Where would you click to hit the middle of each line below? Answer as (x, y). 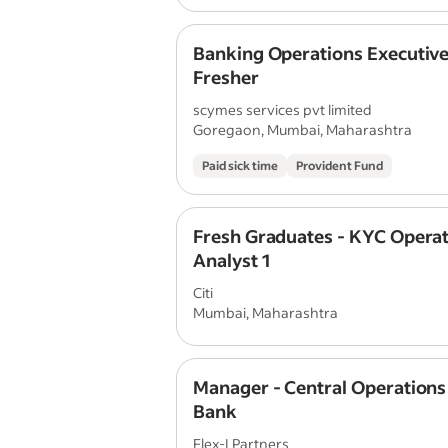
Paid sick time (240, 165)
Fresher (226, 77)
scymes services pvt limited (282, 109)
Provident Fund (339, 165)
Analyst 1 (231, 260)
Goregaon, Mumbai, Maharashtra (302, 129)
